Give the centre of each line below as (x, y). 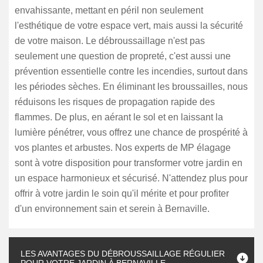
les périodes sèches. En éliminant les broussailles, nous (131, 87)
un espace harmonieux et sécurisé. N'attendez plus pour (131, 178)
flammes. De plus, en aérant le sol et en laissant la (119, 117)
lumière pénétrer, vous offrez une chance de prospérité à (131, 132)
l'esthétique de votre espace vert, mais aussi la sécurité (129, 26)
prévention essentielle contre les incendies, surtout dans (131, 71)
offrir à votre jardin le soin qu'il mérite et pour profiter (122, 193)
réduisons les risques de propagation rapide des (115, 102)
